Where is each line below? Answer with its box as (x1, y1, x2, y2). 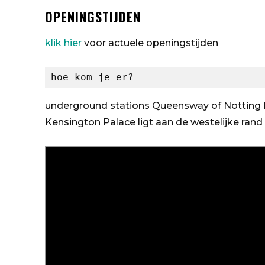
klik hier (45, 37, 82, 49)
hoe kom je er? (51, 72, 134, 83)
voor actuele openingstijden (82, 37, 218, 49)
